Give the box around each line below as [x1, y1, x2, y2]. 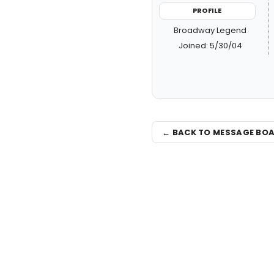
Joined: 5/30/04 [178, 39, 242, 51]
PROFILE [193, 6, 222, 15]
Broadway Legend [174, 24, 247, 36]
